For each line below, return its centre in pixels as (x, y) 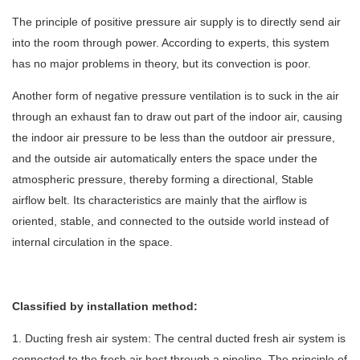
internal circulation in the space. (92, 242)
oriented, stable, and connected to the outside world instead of (170, 221)
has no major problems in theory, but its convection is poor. (162, 64)
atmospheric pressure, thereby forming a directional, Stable (163, 180)
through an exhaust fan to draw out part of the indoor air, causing (177, 117)
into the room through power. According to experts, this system (171, 43)
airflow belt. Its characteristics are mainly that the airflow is (160, 200)
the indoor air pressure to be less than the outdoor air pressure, (174, 138)
